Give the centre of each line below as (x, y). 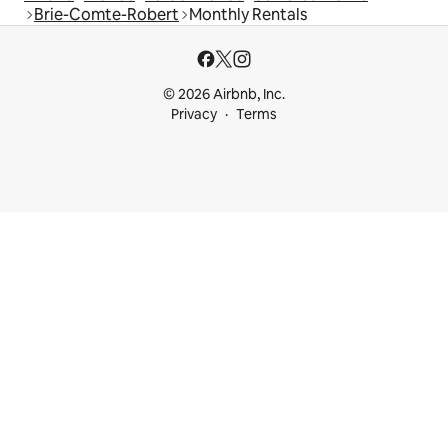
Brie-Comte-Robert (106, 15)
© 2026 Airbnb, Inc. (224, 94)
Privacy (194, 114)
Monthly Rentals (248, 15)
